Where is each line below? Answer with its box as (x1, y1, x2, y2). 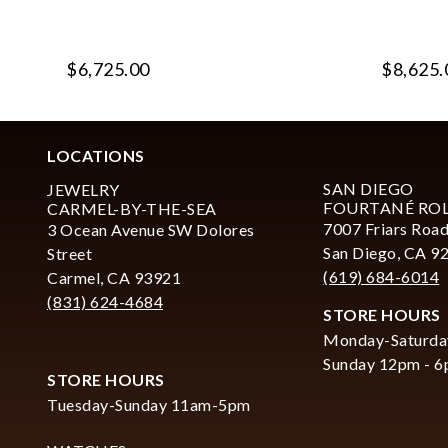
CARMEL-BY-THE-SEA (47, 198, 217, 218)
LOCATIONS (47, 145, 145, 165)
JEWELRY (47, 179, 120, 199)
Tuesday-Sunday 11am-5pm (47, 394, 251, 414)
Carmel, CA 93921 (47, 267, 181, 287)
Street (47, 243, 92, 263)
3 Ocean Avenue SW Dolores (47, 219, 255, 239)
